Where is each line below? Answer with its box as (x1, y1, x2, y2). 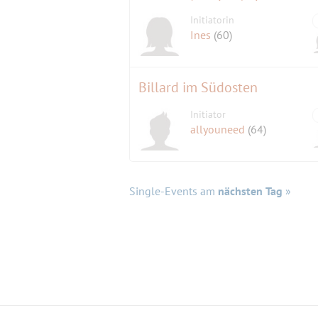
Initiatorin (190, 13, 235, 27)
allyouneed (190, 122, 248, 137)
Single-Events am (129, 184, 218, 199)
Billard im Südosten (138, 78, 258, 97)
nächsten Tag (218, 184, 283, 199)
